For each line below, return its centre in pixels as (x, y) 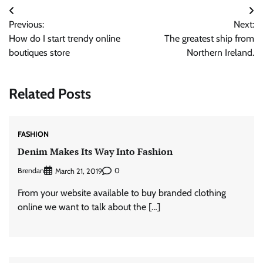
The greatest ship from (209, 39)
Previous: (26, 25)
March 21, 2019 (79, 171)
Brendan (31, 171)
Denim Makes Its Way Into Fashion (95, 152)
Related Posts (50, 94)
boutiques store (39, 53)
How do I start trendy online (65, 39)
